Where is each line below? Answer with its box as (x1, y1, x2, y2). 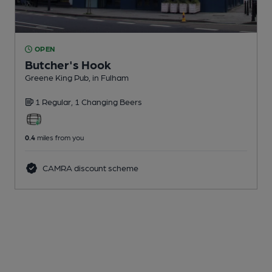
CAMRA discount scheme (40, 163, 138, 173)
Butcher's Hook (25, 57, 111, 72)
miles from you (35, 133, 84, 142)
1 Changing (75, 97, 120, 107)
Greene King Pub (25, 72, 89, 83)
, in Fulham (89, 72, 129, 83)
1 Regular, (35, 97, 75, 107)
